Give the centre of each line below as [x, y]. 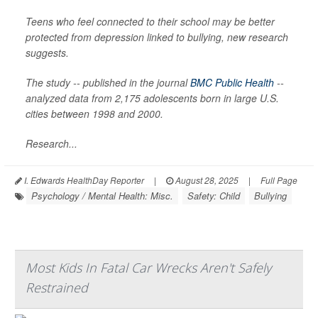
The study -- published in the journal [108, 82]
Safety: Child [214, 195]
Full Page [279, 180]
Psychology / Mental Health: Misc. [102, 195]
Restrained [57, 287]
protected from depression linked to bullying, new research [157, 37]
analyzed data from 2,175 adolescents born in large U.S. [152, 98]
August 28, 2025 [206, 180]
